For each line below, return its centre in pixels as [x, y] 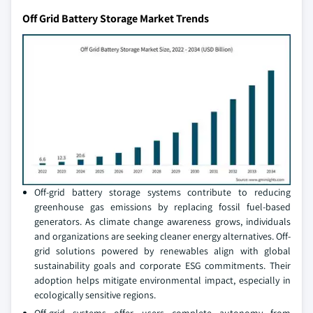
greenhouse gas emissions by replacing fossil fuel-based [162, 207]
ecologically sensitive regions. [95, 295]
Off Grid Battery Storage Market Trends [116, 19]
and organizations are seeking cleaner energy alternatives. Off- [162, 236]
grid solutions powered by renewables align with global [162, 251]
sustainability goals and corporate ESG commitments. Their [162, 265]
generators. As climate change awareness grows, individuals [162, 221]
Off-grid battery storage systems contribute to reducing [162, 192]
